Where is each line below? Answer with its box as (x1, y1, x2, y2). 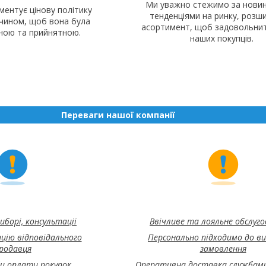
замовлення (199, 242, 246, 254)
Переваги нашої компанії (61, 109, 175, 121)
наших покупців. (190, 32, 254, 44)
